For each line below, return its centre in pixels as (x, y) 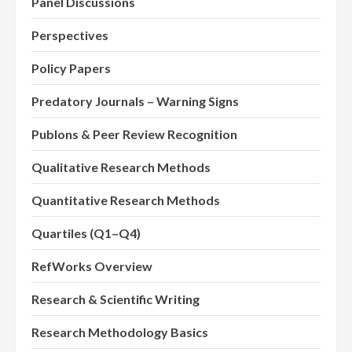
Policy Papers (71, 68)
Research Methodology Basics (120, 332)
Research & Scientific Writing (115, 299)
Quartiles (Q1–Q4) (86, 233)
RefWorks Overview (92, 266)
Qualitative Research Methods (121, 167)
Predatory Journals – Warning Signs (135, 101)
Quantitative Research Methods (126, 200)
